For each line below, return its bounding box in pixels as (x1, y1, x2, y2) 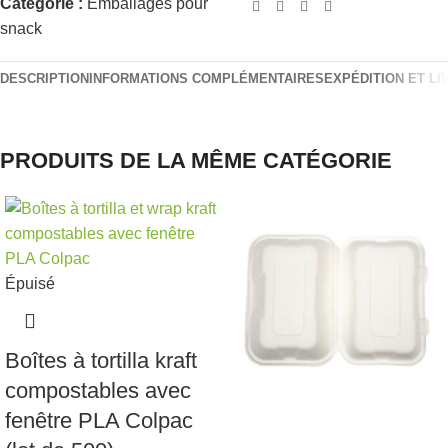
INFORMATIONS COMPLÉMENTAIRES (89, 71, 324, 87)
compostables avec (5, 378, 191, 404)
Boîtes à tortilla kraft (5, 348, 197, 374)
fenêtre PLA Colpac (5, 408, 193, 434)
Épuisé (5, 275, 55, 293)
